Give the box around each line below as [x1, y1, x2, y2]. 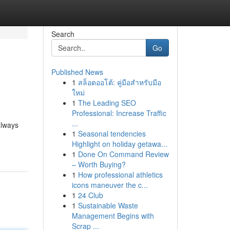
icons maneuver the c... [71, 180, 148, 190]
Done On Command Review [78, 149, 169, 159]
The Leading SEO [78, 98, 136, 108]
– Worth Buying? [71, 159, 126, 169]
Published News [51, 67, 103, 77]
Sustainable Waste [78, 200, 138, 210]
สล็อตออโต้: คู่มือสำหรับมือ [78, 77, 161, 87]
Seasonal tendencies [78, 128, 146, 139]
